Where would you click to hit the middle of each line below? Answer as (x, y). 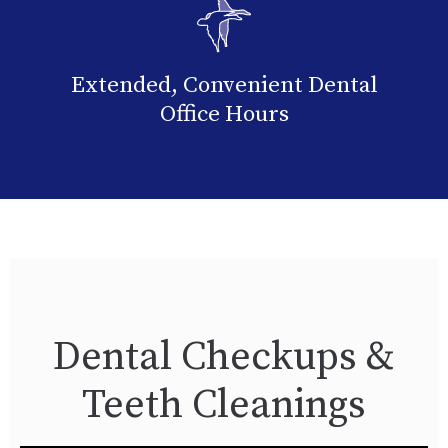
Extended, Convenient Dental (224, 85)
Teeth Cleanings (224, 404)
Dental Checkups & (224, 356)
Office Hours (224, 114)
